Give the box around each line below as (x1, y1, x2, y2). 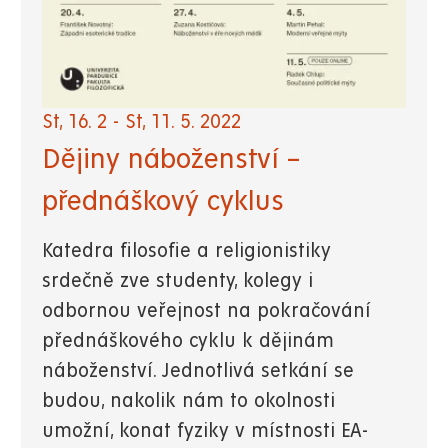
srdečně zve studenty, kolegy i (42, 270, 313, 292)
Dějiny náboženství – (42, 143, 300, 174)
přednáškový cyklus (42, 185, 284, 216)
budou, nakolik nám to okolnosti (42, 390, 335, 412)
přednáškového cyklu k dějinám (42, 330, 334, 352)
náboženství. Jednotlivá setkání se (42, 360, 354, 382)
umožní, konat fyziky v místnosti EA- (42, 420, 368, 442)
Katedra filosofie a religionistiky (42, 240, 331, 262)
